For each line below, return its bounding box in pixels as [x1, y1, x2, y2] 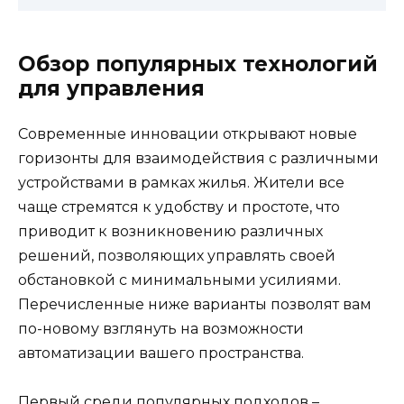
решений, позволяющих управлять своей [18, 246, 335, 264]
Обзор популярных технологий [18, 50, 378, 77]
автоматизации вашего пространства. [18, 344, 304, 362]
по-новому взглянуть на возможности [18, 319, 304, 337]
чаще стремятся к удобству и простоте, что [18, 197, 340, 216]
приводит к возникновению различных [18, 222, 323, 240]
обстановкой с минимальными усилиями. [18, 271, 341, 289]
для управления [18, 75, 205, 101]
